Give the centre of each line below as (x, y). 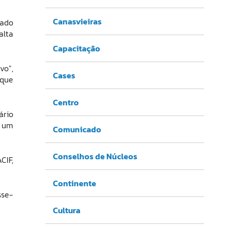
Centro (66, 102)
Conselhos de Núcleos (95, 156)
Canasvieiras (77, 21)
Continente (74, 183)
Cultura (66, 210)
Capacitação (76, 48)
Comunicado (77, 129)
